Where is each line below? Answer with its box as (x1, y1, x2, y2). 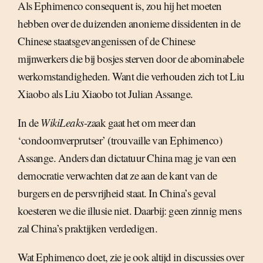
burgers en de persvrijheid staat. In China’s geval (18, 186, 215, 201)
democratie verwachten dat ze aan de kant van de (18, 168, 217, 183)
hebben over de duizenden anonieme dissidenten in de (18, 16, 241, 31)
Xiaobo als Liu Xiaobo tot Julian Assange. (18, 86, 193, 102)
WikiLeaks (41, 115, 84, 130)
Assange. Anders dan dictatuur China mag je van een (18, 150, 236, 166)
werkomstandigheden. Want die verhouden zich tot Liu (18, 69, 245, 84)
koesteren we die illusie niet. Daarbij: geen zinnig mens (18, 203, 241, 218)
